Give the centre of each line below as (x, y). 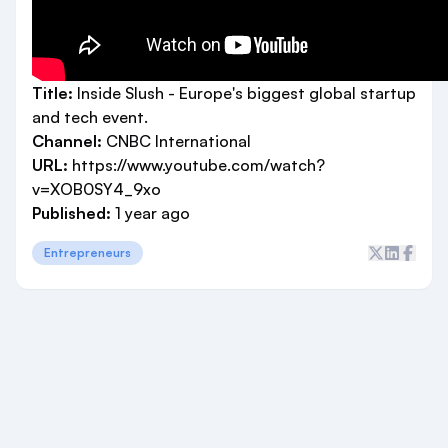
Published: (71, 213)
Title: (52, 93)
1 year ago (150, 213)
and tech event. (90, 117)
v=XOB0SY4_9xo (96, 189)
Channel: (67, 141)
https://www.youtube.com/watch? (198, 165)
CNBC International (178, 141)
